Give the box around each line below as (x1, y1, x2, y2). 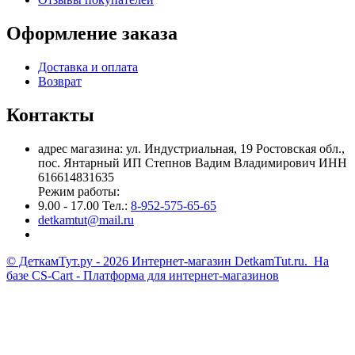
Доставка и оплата (38, 60, 138, 74)
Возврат (38, 74, 82, 88)
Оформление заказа (6, 23, 177, 44)
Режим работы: (38, 184, 120, 198)
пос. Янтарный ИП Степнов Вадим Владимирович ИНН (38, 155, 347, 170)
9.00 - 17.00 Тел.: (38, 198, 131, 212)
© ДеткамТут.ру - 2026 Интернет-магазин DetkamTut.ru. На (6, 254, 329, 268)
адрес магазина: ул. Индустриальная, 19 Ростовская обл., (38, 141, 345, 155)
